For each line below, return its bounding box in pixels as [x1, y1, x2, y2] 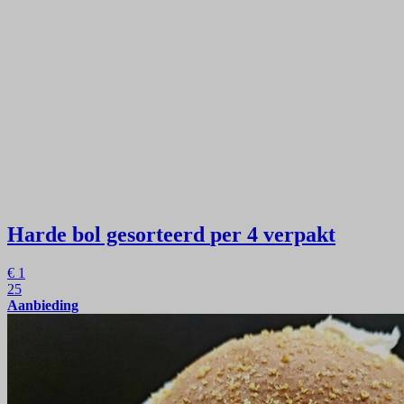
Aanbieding [7, 298, 78, 314]
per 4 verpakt [210, 223, 335, 247]
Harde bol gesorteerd [7, 223, 205, 247]
